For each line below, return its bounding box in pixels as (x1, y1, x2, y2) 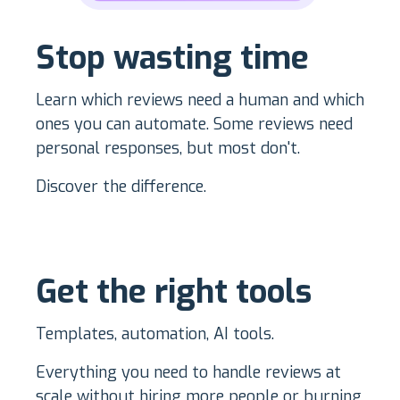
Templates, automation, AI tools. (36, 322, 274, 345)
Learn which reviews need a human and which (36, 88, 364, 111)
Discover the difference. (36, 175, 206, 197)
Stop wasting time (36, 36, 309, 79)
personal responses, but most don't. (36, 137, 300, 159)
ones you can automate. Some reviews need (36, 112, 353, 135)
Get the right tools (36, 270, 312, 313)
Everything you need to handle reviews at (36, 361, 341, 383)
